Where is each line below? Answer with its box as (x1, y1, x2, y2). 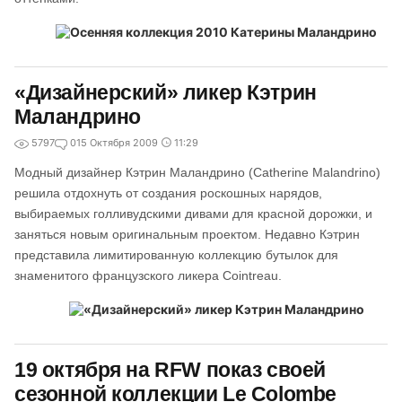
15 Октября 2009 (76, 136, 158, 149)
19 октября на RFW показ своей (14, 358, 326, 381)
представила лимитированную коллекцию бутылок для (14, 248, 338, 262)
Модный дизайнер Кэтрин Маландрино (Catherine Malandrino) (14, 165, 380, 179)
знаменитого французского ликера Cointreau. (14, 268, 282, 283)
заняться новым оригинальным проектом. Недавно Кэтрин (14, 227, 360, 241)
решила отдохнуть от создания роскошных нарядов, (14, 186, 322, 200)
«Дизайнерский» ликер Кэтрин (14, 81, 317, 104)
